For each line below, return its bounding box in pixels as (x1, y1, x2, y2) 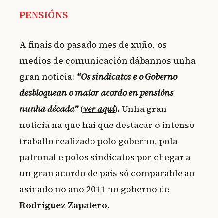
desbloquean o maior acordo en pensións (19, 87, 173, 99)
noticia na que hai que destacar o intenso (19, 119, 195, 131)
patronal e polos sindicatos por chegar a (19, 151, 191, 163)
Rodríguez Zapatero (19, 199, 107, 212)
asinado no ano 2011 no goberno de (19, 183, 169, 196)
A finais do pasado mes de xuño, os (19, 38, 167, 51)
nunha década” (19, 103, 78, 115)
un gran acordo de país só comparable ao (19, 167, 195, 180)
